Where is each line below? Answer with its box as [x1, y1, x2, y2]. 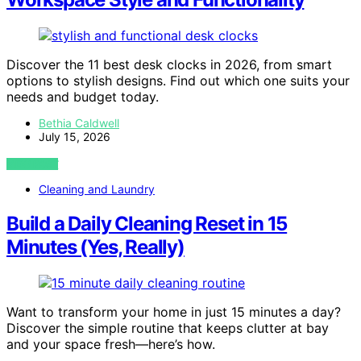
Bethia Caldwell [39, 116, 119, 131]
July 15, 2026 [39, 130, 110, 144]
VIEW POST [6, 158, 59, 171]
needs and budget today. [6, 89, 159, 106]
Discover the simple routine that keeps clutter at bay [6, 320, 329, 337]
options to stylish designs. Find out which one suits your [6, 73, 350, 89]
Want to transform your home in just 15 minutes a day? [6, 304, 341, 321]
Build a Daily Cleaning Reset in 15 [6, 212, 288, 236]
